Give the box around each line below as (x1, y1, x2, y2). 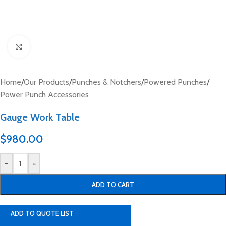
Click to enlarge (30, 42, 81, 51)
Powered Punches (144, 77, 207, 87)
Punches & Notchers (72, 77, 141, 87)
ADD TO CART (92, 181, 134, 189)
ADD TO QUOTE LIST (11, 209, 74, 217)
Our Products (24, 77, 69, 87)
